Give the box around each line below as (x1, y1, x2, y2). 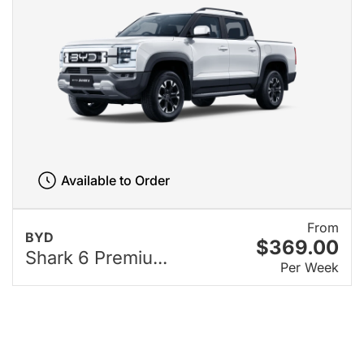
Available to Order (60, 171, 170, 188)
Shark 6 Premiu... (25, 246, 167, 268)
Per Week (280, 259, 339, 276)
